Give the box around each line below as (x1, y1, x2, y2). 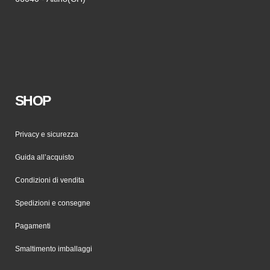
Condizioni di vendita (15, 176, 84, 184)
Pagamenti (15, 222, 51, 230)
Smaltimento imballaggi (15, 245, 92, 253)
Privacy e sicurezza (15, 130, 78, 139)
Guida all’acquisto (15, 153, 74, 162)
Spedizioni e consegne (15, 199, 90, 207)
